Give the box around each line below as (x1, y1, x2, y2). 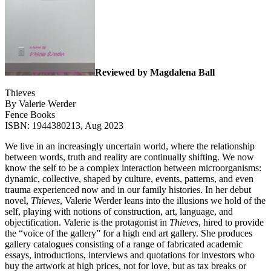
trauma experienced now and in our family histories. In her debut (5, 184, 251, 195)
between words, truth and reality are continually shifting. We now (5, 151, 254, 162)
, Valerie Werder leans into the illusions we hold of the (60, 195, 266, 206)
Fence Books (5, 109, 55, 120)
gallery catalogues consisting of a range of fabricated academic (5, 238, 243, 249)
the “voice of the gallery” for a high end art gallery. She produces (5, 227, 252, 238)
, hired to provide (198, 217, 264, 227)
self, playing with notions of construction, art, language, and (5, 206, 233, 217)
